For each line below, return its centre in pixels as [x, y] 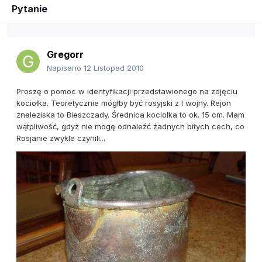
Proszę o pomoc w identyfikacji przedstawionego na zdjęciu [127, 92]
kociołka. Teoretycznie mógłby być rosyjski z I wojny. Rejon [124, 103]
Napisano [65, 68]
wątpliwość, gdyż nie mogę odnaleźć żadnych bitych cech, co [130, 127]
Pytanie [30, 9]
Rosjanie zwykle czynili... [61, 138]
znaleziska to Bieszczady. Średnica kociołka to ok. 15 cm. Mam [130, 115]
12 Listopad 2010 [114, 68]
